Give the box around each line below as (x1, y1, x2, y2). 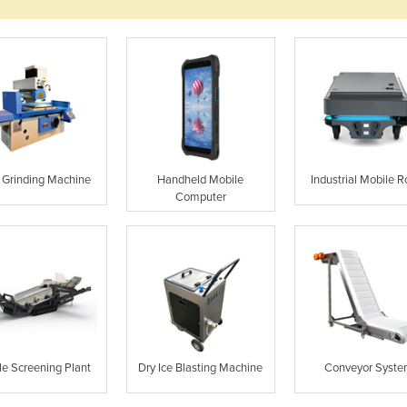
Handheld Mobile (157, 173, 244, 188)
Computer (174, 190, 226, 205)
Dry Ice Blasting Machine (138, 360, 263, 375)
